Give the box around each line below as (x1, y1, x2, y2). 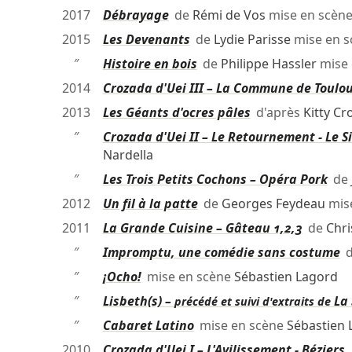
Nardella (102, 146, 153, 164)
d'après (250, 104, 303, 122)
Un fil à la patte (102, 195, 198, 213)
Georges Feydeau (221, 195, 325, 213)
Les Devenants (102, 31, 190, 49)
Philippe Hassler (220, 55, 317, 73)
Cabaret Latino (102, 317, 194, 335)
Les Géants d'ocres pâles (102, 104, 251, 122)
